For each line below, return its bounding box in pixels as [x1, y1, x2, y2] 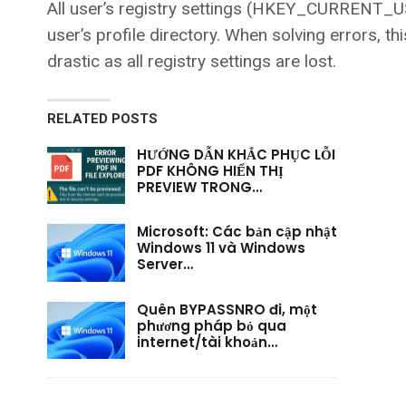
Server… [137, 255, 193, 275]
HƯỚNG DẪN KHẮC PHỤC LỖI [137, 144, 335, 164]
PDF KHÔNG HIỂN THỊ [137, 160, 284, 180]
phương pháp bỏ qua [137, 315, 286, 335]
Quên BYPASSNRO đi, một [137, 299, 317, 319]
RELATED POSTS [47, 110, 158, 127]
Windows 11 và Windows [137, 238, 305, 258]
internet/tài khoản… [137, 332, 277, 352]
